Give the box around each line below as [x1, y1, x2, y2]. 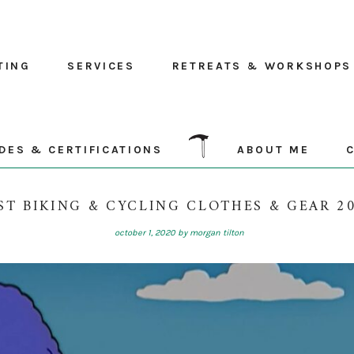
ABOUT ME [237, 143, 310, 156]
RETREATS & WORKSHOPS [171, 59, 352, 73]
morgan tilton [189, 228, 244, 238]
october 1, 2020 [114, 228, 175, 238]
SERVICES [67, 59, 135, 73]
